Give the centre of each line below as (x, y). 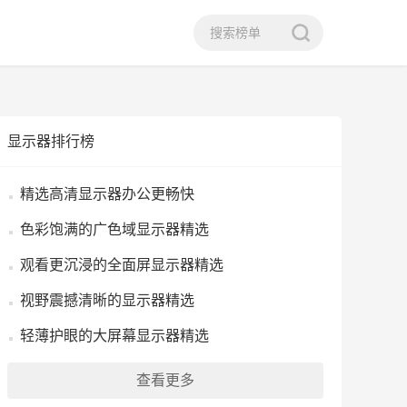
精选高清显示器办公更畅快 (107, 194)
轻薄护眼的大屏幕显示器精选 (114, 336)
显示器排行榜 (51, 141)
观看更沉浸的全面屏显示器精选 (122, 265)
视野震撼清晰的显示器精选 (107, 300)
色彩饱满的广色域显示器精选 (114, 229)
